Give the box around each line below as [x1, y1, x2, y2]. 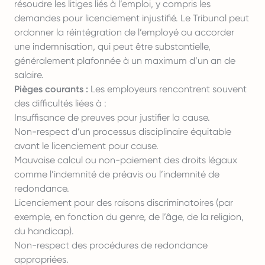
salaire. [14, 69, 44, 80]
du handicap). [14, 225, 74, 237]
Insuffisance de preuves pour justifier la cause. [14, 112, 210, 123]
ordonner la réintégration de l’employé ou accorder [14, 27, 234, 38]
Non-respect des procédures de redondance [14, 240, 208, 251]
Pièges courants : [14, 83, 88, 95]
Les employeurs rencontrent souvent [88, 83, 247, 95]
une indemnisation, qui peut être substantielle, [14, 41, 211, 52]
